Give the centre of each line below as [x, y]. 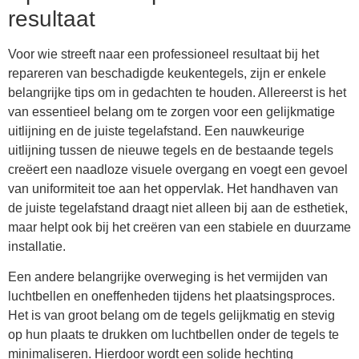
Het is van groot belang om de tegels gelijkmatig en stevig [171, 315]
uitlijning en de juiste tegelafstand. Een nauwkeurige [156, 131]
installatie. [37, 246]
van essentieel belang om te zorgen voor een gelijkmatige [171, 111]
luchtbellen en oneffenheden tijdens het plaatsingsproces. [171, 296]
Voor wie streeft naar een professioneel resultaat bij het [163, 54]
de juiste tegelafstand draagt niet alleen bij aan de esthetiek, [178, 208]
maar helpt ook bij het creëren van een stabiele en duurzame [179, 227]
